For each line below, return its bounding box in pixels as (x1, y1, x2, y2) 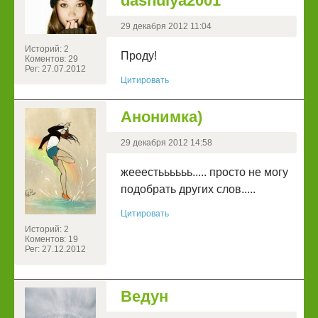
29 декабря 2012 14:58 (121, 138, 212, 148)
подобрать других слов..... (121, 183, 256, 196)
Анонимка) (121, 108, 202, 126)
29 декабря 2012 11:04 (121, 21, 212, 32)
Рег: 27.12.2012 (25, 244, 86, 255)
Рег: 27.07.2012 (25, 64, 86, 75)
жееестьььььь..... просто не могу (121, 166, 288, 179)
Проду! (121, 50, 157, 62)
